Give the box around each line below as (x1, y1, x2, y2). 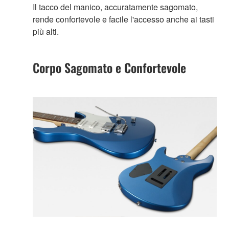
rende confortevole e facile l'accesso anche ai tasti (33, 13, 214, 25)
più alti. (33, 25, 59, 37)
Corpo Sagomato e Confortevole (33, 58, 186, 77)
